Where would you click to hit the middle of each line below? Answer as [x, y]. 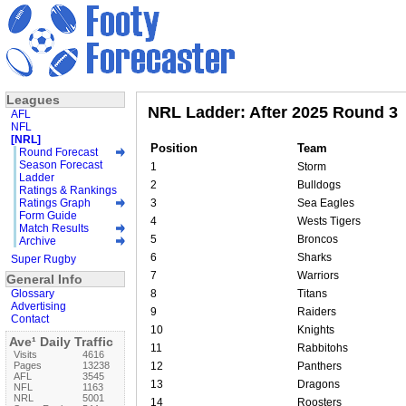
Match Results [54, 228]
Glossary [33, 293]
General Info [44, 279]
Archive [38, 241]
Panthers [319, 366]
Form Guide [48, 215]
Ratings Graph [55, 203]
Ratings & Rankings [68, 190]
